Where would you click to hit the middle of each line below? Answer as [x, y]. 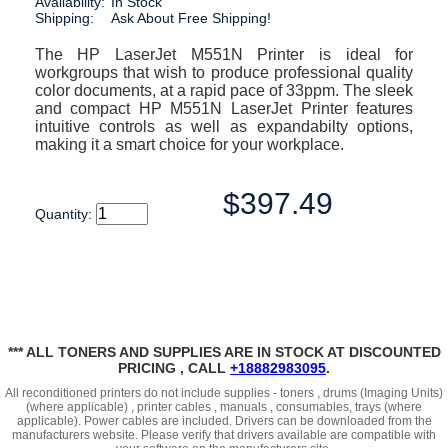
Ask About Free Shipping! [190, 18]
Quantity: [65, 214]
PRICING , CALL [174, 368]
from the [409, 421]
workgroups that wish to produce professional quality [224, 72]
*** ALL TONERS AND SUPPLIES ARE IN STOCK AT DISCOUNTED [224, 352]
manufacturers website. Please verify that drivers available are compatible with [224, 435]
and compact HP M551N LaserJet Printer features [224, 108]
